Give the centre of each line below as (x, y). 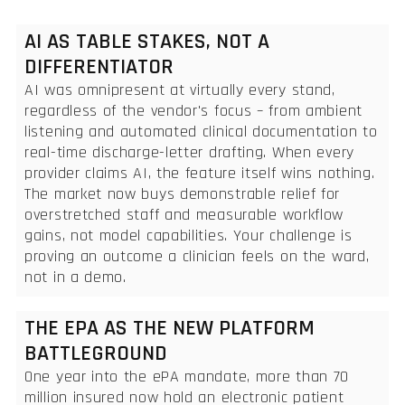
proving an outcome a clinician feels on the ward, (197, 256)
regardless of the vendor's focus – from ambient (193, 110)
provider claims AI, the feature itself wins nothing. (200, 173)
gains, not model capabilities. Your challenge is (188, 235)
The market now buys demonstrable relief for (183, 193)
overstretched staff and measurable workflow (184, 214)
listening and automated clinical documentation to (201, 131)
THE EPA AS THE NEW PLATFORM (170, 328)
